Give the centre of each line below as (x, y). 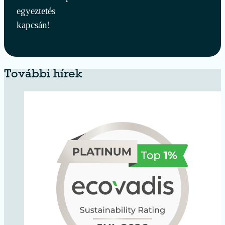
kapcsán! (33, 25)
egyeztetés (36, 11)
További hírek (43, 76)
